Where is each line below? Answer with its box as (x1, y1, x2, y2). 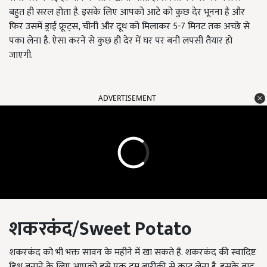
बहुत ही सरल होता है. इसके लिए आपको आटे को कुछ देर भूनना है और (9, 4, 245, 20)
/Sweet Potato (72, 213, 192, 245)
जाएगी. (9, 47, 33, 63)
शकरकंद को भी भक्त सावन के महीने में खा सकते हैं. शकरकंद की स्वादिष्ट (9, 244, 256, 260)
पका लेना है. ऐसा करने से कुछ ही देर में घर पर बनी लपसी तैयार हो (9, 33, 232, 49)
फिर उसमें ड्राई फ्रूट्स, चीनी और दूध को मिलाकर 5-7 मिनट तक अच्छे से (9, 18, 250, 35)
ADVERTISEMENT (98, 93, 156, 103)
